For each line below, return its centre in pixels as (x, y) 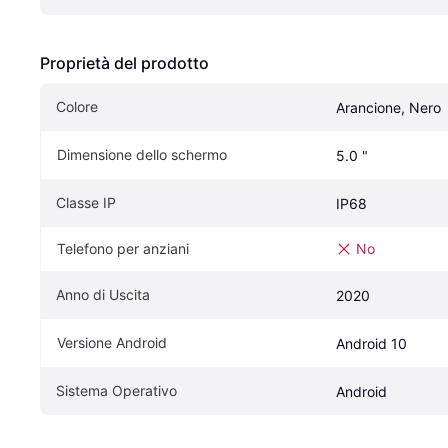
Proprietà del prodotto (124, 62)
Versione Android (112, 342)
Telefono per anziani (123, 248)
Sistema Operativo (116, 390)
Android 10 (371, 343)
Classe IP (86, 202)
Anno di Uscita (103, 294)
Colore (77, 106)
